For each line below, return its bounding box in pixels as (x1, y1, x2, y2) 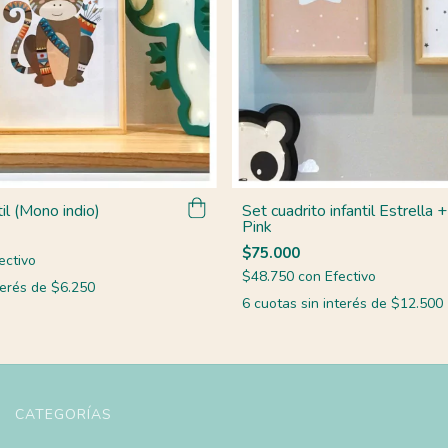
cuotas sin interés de (253, 293, 391, 313)
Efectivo (324, 266, 376, 286)
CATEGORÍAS (15, 404, 112, 424)
